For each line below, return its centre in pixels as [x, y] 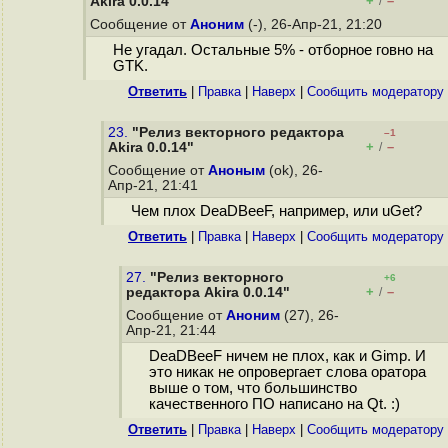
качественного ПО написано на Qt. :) [274, 404]
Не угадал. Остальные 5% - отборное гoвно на [272, 50]
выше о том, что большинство [252, 388]
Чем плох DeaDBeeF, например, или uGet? [276, 211]
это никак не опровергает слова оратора [287, 372]
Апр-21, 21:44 [173, 330]
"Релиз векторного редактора [238, 132]
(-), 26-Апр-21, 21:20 [315, 24]
